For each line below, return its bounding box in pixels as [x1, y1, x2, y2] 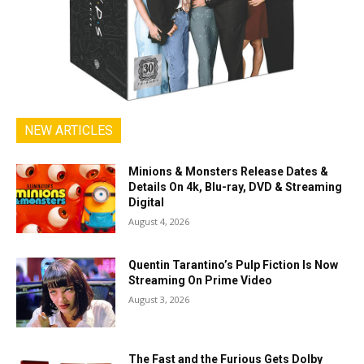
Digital [128, 195, 165, 209]
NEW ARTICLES [24, 122, 113, 138]
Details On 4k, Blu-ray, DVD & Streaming [128, 180, 343, 193]
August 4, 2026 [128, 214, 190, 227]
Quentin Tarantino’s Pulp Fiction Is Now [128, 258, 339, 272]
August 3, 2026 [128, 293, 190, 306]
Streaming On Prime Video [128, 274, 273, 288]
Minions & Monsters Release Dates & [128, 164, 329, 178]
